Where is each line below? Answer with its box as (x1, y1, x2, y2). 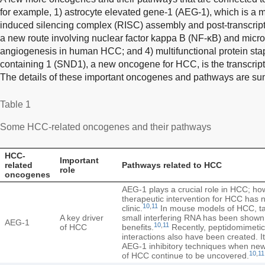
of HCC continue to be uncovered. (122, 250, 249, 260)
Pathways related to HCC (122, 160, 222, 170)
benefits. (122, 222, 154, 232)
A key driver (60, 212, 104, 222)
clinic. (122, 203, 143, 213)
